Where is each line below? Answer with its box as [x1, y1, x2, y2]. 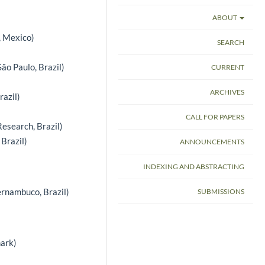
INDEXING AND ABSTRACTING [143, 161, 244, 171]
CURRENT [211, 62, 244, 72]
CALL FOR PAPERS [186, 112, 244, 121]
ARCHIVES [210, 87, 244, 96]
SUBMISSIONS [198, 186, 244, 196]
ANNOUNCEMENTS [180, 137, 244, 146]
